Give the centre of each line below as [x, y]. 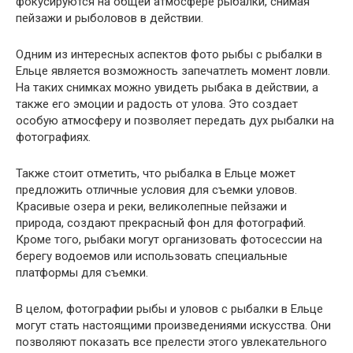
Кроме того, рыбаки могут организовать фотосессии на [169, 240]
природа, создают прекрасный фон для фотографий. [161, 223]
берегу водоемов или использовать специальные [152, 256]
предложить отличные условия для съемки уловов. [156, 190]
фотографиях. [53, 137]
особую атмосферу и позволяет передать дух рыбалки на [175, 121]
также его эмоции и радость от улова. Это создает [157, 104]
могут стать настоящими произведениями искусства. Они [173, 326]
